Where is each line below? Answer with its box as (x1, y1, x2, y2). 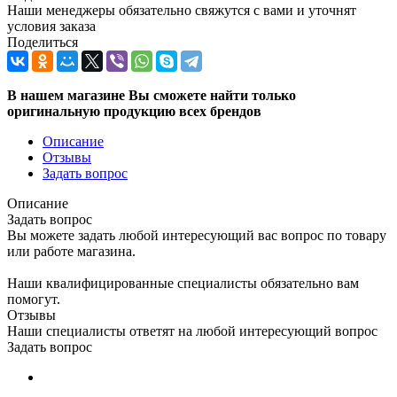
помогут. (7, 291, 60, 307)
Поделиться (7, 34, 78, 50)
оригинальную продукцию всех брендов (7, 103, 261, 119)
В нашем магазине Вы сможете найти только (7, 87, 296, 103)
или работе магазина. (7, 243, 136, 259)
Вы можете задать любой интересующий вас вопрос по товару (7, 227, 386, 243)
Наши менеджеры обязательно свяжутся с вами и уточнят (7, 2, 356, 18)
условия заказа (7, 18, 96, 34)
